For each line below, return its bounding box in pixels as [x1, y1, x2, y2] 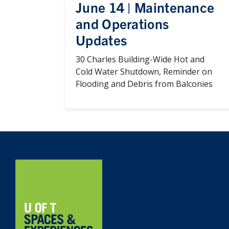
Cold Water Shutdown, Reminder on [76, 65, 212, 77]
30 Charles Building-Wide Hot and [76, 53, 204, 65]
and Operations [76, 14, 169, 32]
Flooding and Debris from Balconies [76, 78, 215, 89]
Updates [76, 31, 127, 48]
